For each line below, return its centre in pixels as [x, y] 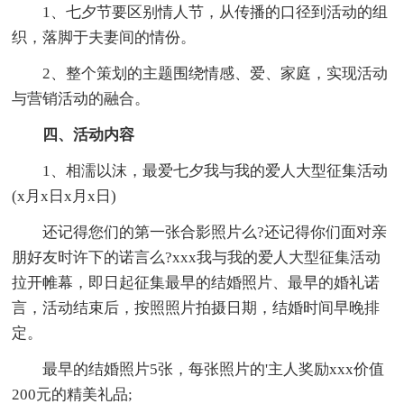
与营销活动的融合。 [81, 99]
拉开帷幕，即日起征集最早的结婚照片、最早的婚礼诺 [196, 283]
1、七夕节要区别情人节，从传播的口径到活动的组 [216, 13]
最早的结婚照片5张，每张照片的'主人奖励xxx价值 [214, 370]
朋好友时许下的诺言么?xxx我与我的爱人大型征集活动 [197, 258]
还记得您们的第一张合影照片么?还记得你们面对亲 [215, 233]
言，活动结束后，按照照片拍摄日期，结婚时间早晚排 [196, 308]
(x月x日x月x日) [64, 197]
